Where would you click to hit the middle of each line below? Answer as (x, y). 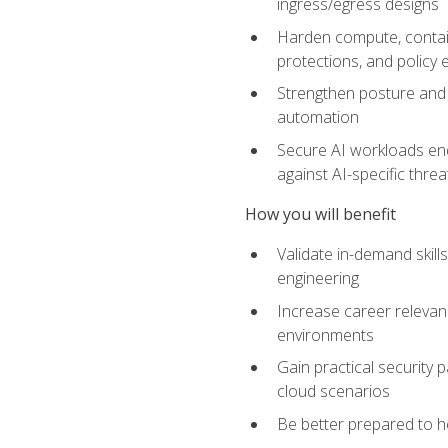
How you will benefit (320, 214)
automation (317, 117)
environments (325, 334)
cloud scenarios (333, 391)
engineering (317, 278)
